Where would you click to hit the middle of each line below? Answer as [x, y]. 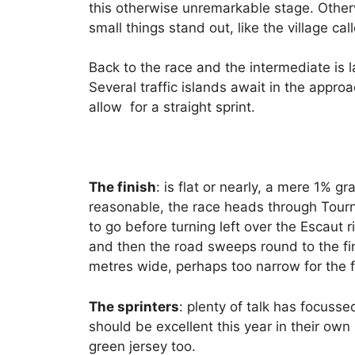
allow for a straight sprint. [172, 107]
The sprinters [134, 306]
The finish [122, 187]
